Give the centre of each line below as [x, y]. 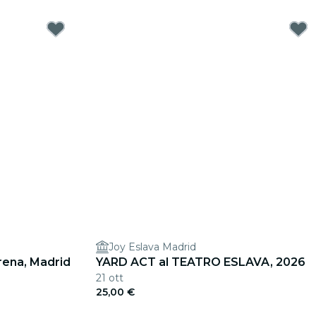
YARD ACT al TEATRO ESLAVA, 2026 [201, 262]
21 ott [110, 278]
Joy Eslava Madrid [152, 247]
